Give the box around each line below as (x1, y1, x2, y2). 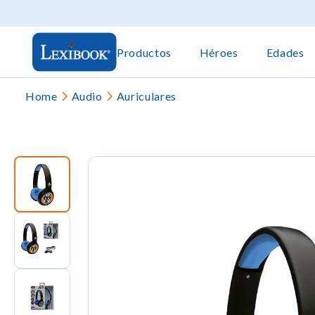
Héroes (199, 45, 238, 59)
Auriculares (116, 89, 176, 103)
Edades (266, 45, 304, 59)
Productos (117, 45, 172, 59)
